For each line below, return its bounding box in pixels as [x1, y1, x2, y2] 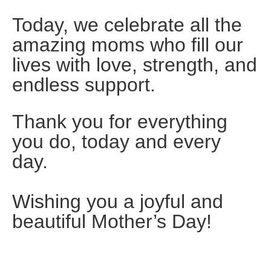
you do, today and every [12, 130, 221, 152]
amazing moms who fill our [12, 33, 243, 56]
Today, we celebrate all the [12, 13, 242, 36]
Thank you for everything [12, 110, 227, 132]
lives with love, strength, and [12, 53, 257, 76]
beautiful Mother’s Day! [12, 210, 212, 232]
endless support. [12, 73, 155, 96]
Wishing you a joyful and [12, 190, 223, 212]
